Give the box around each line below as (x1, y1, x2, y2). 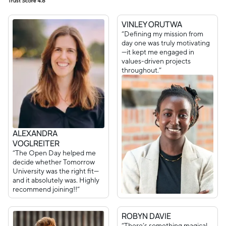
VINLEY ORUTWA (122, 18, 182, 30)
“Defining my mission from (122, 29, 203, 38)
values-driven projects (122, 56, 191, 65)
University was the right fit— (13, 167, 99, 176)
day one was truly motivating (122, 38, 210, 47)
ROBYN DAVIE (122, 210, 171, 222)
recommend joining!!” (13, 185, 80, 194)
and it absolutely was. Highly (13, 176, 99, 185)
